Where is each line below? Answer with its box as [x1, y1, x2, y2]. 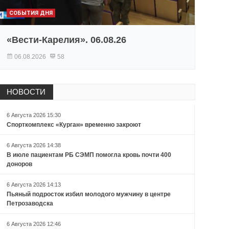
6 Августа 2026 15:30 [6, 112, 61, 119]
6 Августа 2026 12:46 [6, 221, 61, 227]
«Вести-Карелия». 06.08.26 [6, 35, 126, 45]
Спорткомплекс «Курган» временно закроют [6, 121, 141, 129]
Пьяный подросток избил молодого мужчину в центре [6, 191, 171, 198]
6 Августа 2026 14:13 [6, 181, 61, 188]
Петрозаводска [6, 200, 53, 208]
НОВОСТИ [6, 87, 45, 97]
